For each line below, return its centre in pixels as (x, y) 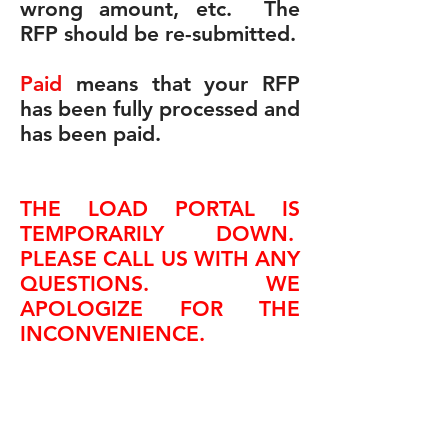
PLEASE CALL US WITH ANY (160, 258)
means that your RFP (181, 83)
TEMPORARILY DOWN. (160, 233)
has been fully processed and (160, 108)
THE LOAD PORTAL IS (160, 208)
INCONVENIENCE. (112, 333)
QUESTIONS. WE (160, 283)
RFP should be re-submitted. (158, 33)
